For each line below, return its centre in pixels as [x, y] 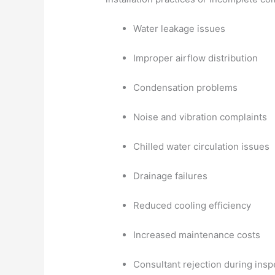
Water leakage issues [180, 28]
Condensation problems [186, 87]
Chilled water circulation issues [202, 146]
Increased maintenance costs [197, 234]
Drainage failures [171, 176]
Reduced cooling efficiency [192, 205]
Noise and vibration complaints [200, 117]
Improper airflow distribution [196, 58]
